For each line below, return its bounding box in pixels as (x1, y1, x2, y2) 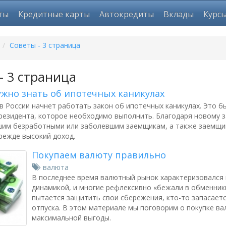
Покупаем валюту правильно (32, 149, 166, 161)
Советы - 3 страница (10, 40, 80, 50)
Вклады (163, 9, 194, 20)
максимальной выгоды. (32, 213, 111, 222)
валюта (43, 162, 69, 172)
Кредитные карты (18, 9, 90, 20)
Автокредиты (99, 9, 154, 20)
